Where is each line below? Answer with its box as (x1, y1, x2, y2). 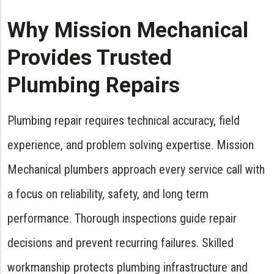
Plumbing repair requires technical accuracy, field (7, 113, 240, 128)
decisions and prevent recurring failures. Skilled (7, 235, 234, 250)
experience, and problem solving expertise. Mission (7, 138, 254, 152)
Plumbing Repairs (7, 73, 180, 98)
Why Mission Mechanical (7, 18, 248, 43)
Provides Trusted (7, 45, 172, 70)
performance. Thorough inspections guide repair (7, 211, 237, 226)
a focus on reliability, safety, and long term (7, 187, 209, 201)
